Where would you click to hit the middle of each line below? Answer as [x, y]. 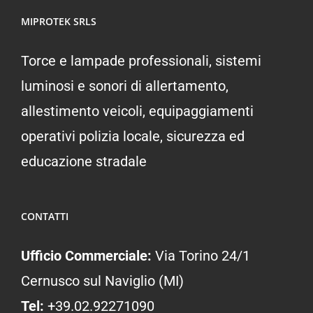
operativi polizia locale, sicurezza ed [133, 137]
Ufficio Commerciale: [86, 256]
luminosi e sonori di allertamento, [125, 86]
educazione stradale [84, 162]
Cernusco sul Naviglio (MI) [102, 281]
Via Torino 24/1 [201, 256]
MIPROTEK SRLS [59, 22]
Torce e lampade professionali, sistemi [141, 61]
